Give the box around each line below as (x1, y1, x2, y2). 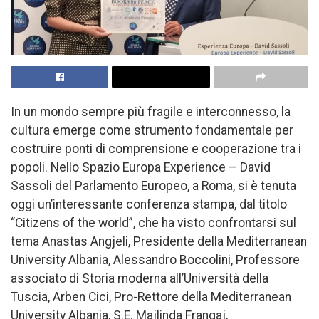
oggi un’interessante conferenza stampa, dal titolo (11, 197, 287, 211)
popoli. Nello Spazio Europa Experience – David (11, 159, 271, 174)
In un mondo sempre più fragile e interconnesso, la (11, 104, 291, 119)
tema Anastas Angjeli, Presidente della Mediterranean (11, 234, 307, 249)
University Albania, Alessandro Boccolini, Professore (11, 252, 300, 267)
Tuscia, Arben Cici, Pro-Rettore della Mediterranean (11, 289, 291, 304)
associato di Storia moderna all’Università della (11, 271, 268, 286)
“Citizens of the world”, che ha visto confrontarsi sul (11, 215, 296, 230)
